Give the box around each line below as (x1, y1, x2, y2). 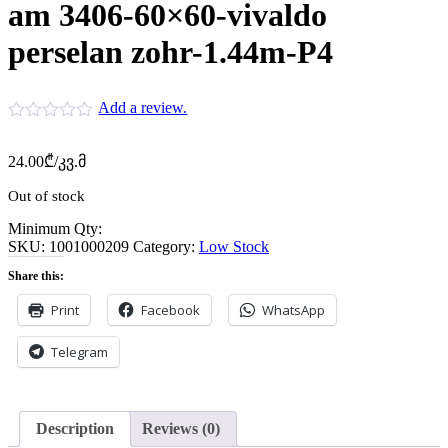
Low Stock (199, 238, 269, 256)
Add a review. (98, 99, 188, 117)
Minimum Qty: (8, 220, 102, 238)
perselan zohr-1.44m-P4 (8, 34, 333, 70)
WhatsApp (262, 301, 325, 320)
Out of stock (8, 188, 85, 205)
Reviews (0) (142, 420, 220, 438)
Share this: (8, 269, 64, 284)
